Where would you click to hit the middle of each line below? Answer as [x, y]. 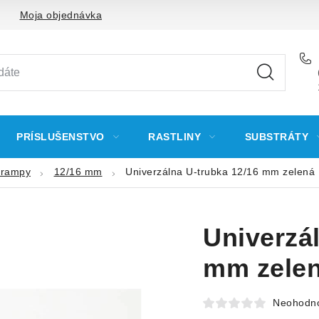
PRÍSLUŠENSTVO [61, 137]
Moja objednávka [61, 15]
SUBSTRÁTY [276, 137]
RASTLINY [174, 137]
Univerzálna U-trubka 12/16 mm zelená [220, 171]
